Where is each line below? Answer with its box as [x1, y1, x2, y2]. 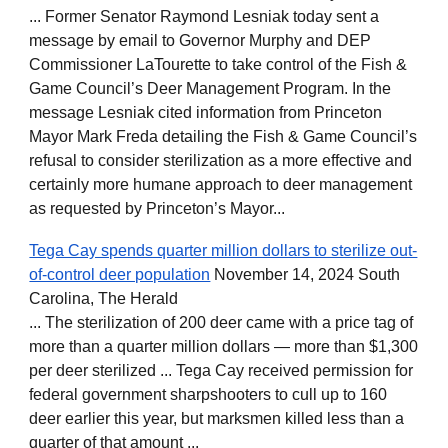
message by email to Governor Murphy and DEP [29, 32, 372, 49]
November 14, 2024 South [210, 266, 401, 283]
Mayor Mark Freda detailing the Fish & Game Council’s [29, 128, 418, 145]
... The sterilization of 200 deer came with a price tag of [29, 314, 414, 331]
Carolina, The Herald [29, 290, 179, 307]
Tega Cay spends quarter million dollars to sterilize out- [29, 242, 418, 259]
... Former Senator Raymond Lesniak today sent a [29, 8, 380, 25]
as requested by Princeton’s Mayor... [29, 200, 286, 217]
